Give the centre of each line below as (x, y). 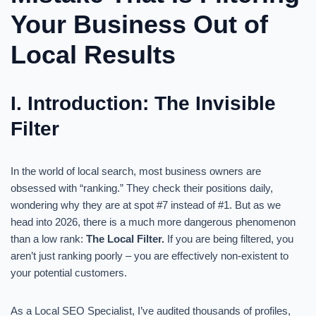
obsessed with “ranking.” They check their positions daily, (142, 188)
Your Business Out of (139, 24)
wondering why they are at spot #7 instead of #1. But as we (146, 205)
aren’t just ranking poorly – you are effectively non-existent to (150, 256)
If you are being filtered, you (229, 239)
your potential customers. (69, 273)
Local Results (93, 55)
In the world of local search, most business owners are (136, 171)
